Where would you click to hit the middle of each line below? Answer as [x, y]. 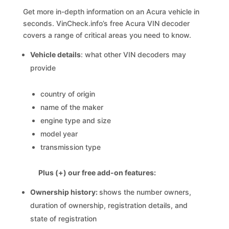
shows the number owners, [145, 192]
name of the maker [72, 107]
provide [43, 68]
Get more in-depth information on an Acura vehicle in [111, 12]
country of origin [68, 94]
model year [59, 134]
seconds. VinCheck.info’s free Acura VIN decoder [107, 23]
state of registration [64, 219]
